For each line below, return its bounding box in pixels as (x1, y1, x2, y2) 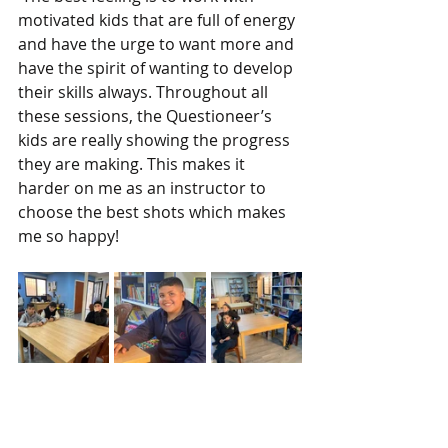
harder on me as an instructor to (18, 177, 270, 199)
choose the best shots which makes (18, 201, 290, 223)
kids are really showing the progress (18, 129, 294, 151)
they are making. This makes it (18, 153, 249, 175)
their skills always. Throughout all (18, 81, 272, 103)
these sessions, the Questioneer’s (18, 105, 276, 127)
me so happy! (18, 225, 123, 247)
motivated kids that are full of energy (18, 9, 299, 31)
